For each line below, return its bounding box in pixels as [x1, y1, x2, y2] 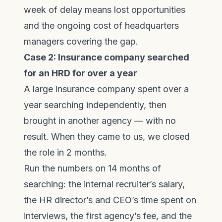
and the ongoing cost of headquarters [24, 20, 179, 31]
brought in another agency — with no [24, 115, 176, 126]
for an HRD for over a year [24, 68, 137, 78]
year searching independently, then [24, 100, 166, 110]
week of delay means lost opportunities [24, 4, 185, 15]
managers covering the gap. [24, 36, 138, 47]
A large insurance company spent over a [24, 84, 189, 94]
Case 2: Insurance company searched [24, 52, 189, 62]
